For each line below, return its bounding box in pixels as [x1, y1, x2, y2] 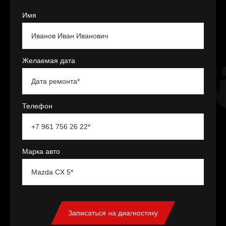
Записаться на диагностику [68, 209, 158, 217]
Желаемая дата [22, 56, 75, 65]
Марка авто [22, 147, 60, 156]
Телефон [22, 102, 52, 110]
